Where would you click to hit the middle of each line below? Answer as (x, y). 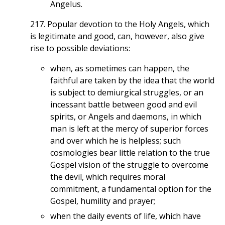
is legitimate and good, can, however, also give (117, 36)
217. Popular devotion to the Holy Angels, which (120, 24)
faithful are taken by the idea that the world (132, 81)
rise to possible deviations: (80, 48)
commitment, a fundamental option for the (131, 189)
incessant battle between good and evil (124, 105)
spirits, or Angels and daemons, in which (126, 117)
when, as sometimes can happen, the (120, 69)
